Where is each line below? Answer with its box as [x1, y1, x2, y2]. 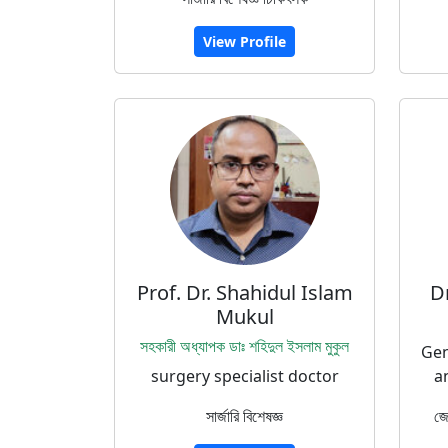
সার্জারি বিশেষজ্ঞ [206, 405, 283, 427]
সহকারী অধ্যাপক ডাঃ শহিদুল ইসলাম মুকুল [140, 335, 349, 357]
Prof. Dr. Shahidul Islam [136, 279, 353, 306]
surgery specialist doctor [150, 365, 339, 387]
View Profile [203, 32, 286, 51]
